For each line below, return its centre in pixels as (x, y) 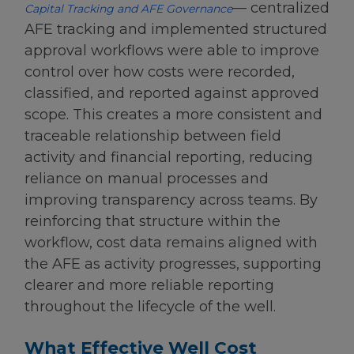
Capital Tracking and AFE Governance (128, 9)
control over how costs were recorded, (160, 72)
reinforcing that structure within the (153, 222)
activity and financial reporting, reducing (169, 158)
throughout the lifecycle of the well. (150, 307)
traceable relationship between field (153, 136)
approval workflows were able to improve (172, 51)
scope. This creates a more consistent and (173, 115)
